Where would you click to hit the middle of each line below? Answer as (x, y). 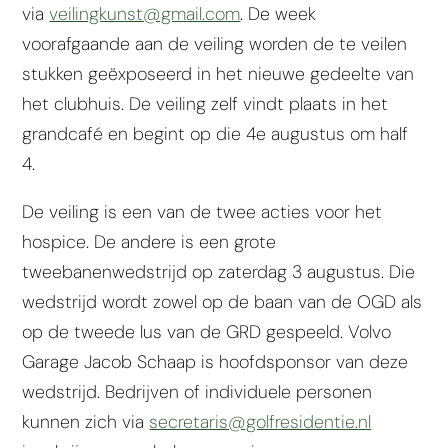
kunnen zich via (86, 421)
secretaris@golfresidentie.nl (260, 421)
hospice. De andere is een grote (149, 241)
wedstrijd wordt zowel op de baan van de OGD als (222, 301)
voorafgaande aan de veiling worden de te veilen (215, 43)
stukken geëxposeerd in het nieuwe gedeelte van (218, 73)
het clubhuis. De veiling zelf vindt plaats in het (205, 103)
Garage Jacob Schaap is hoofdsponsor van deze (215, 361)
